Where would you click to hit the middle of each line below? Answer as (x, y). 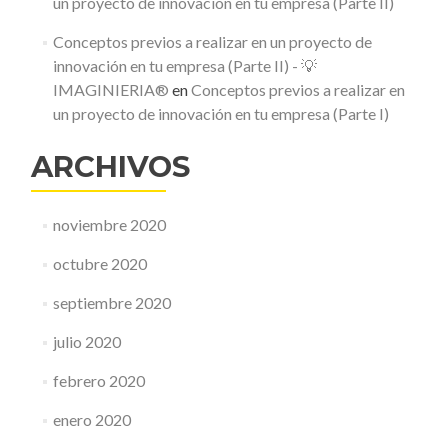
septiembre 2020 (111, 302)
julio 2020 (86, 341)
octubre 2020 (99, 263)
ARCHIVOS (110, 166)
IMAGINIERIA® (110, 89)
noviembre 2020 (109, 224)
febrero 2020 (98, 380)
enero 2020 (91, 419)
